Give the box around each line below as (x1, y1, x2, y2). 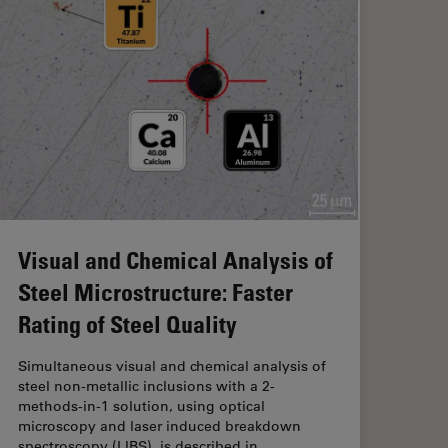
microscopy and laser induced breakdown (18, 416, 301, 435)
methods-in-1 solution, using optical (18, 396, 265, 415)
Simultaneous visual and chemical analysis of (18, 356, 326, 375)
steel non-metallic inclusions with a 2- (18, 376, 275, 395)
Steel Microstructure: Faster (18, 276, 293, 306)
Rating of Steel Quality (18, 308, 237, 338)
